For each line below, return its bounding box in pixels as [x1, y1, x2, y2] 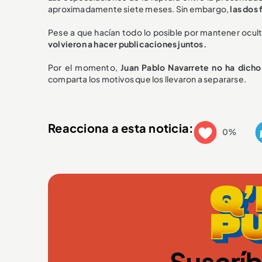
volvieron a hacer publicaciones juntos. [48, 39, 206, 50]
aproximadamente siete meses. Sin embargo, [48, 4, 230, 15]
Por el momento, [48, 62, 118, 73]
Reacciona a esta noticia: [48, 120, 194, 135]
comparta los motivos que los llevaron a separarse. [48, 74, 247, 85]
